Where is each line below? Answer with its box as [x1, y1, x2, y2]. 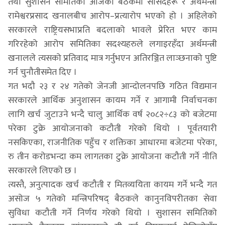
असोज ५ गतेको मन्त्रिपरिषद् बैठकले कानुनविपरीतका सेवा [8, 191, 217, 206]
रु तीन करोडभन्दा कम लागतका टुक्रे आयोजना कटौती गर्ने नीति [8, 149, 217, 164]
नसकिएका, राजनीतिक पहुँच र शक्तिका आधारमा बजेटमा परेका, [8, 135, 217, 150]
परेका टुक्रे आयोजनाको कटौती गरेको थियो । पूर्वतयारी [8, 121, 217, 136]
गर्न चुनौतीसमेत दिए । [8, 64, 77, 80]
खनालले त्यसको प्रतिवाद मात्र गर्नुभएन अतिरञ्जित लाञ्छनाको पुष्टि [8, 50, 217, 66]
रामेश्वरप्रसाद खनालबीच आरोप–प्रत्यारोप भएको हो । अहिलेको [8, 8, 217, 24]
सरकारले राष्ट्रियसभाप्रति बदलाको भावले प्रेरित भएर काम [8, 22, 217, 38]
